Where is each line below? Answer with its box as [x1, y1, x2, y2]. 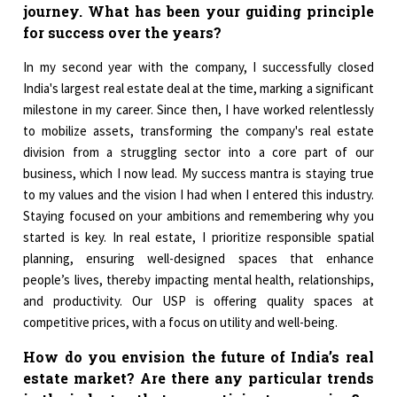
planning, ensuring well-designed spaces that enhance [23, 250, 374, 268]
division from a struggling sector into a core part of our [23, 144, 374, 161]
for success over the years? [23, 23, 222, 43]
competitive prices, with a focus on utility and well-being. [23, 314, 339, 331]
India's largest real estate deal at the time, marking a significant [23, 80, 374, 97]
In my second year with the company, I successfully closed [23, 58, 374, 76]
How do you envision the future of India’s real [23, 347, 374, 367]
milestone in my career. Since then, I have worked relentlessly [23, 101, 374, 119]
